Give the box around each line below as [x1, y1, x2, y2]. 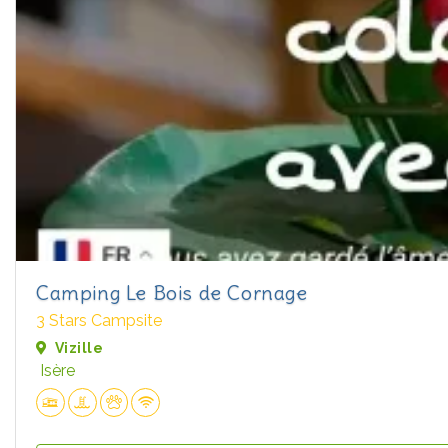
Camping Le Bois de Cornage [36, 279, 308, 305]
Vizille [55, 339, 103, 356]
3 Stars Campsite [36, 310, 162, 330]
